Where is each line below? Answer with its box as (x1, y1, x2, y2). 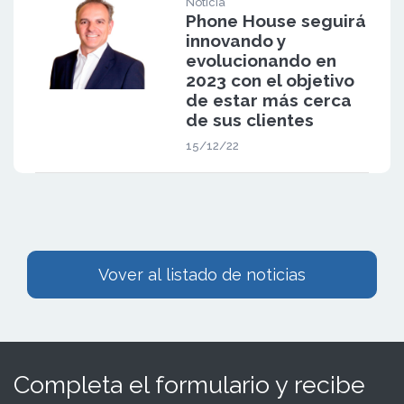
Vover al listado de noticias (98, 264, 306, 284)
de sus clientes (185, 109, 314, 130)
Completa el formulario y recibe (14, 370, 365, 399)
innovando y (185, 30, 286, 50)
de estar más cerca (185, 89, 352, 110)
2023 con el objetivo (185, 69, 354, 90)
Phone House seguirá (185, 10, 366, 31)
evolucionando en (185, 50, 336, 70)
